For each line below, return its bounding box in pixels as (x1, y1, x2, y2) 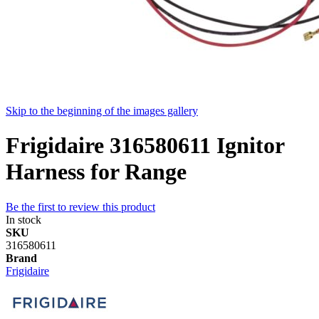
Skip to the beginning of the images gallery (6, 105, 198, 117)
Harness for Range (6, 159, 187, 185)
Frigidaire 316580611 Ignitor (6, 132, 284, 159)
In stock (6, 213, 41, 226)
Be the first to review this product (6, 200, 155, 213)
